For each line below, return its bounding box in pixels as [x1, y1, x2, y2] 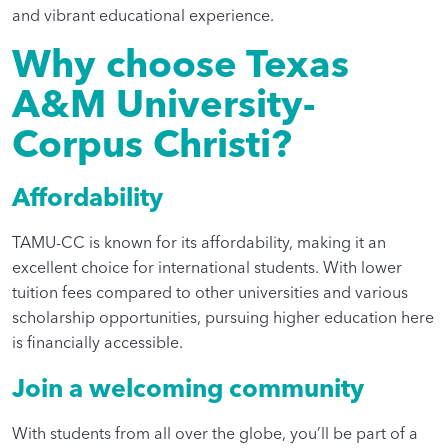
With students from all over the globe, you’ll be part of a [12, 423, 418, 444]
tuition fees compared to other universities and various [12, 282, 408, 303]
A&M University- [12, 80, 315, 128]
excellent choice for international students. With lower [12, 257, 402, 278]
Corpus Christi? [12, 120, 292, 168]
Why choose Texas [12, 40, 349, 88]
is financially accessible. [12, 332, 183, 353]
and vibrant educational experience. [12, 5, 274, 26]
